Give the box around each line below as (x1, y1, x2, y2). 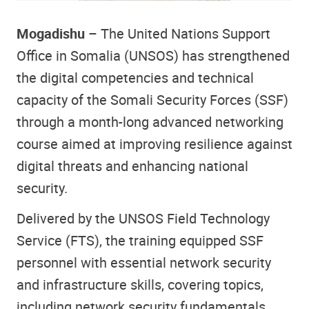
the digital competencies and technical (17, 68, 254, 87)
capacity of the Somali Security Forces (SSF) (17, 90, 288, 109)
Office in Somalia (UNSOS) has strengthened (17, 46, 290, 65)
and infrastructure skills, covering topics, (17, 275, 263, 295)
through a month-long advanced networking (17, 112, 283, 131)
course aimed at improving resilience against (17, 134, 292, 153)
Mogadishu (17, 23, 85, 43)
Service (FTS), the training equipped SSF (17, 231, 263, 250)
